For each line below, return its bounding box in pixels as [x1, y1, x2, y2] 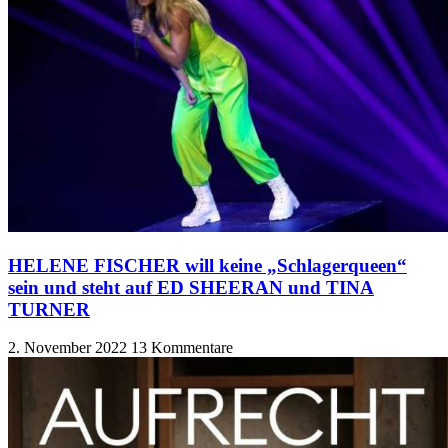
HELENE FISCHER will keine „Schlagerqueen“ [8, 254, 407, 276]
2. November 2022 [8, 339, 131, 357]
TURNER [8, 298, 90, 320]
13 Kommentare [131, 339, 233, 357]
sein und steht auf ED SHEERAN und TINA [8, 276, 374, 298]
